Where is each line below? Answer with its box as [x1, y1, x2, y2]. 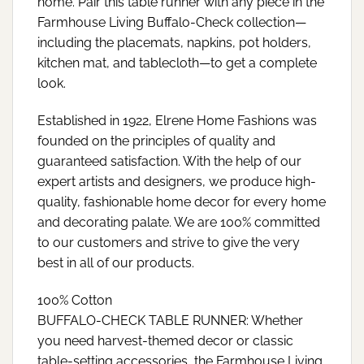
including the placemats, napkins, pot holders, [37, 34, 311, 50]
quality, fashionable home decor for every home [37, 193, 326, 210]
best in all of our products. [37, 254, 194, 271]
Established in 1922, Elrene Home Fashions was [37, 112, 317, 128]
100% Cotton [37, 292, 112, 308]
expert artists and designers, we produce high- [37, 173, 316, 189]
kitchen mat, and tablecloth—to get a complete [37, 54, 317, 71]
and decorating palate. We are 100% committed [37, 214, 320, 230]
